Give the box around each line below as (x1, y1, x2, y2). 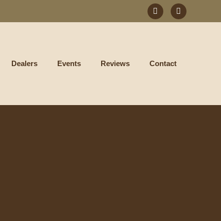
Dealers (11, 59, 37, 68)
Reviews (101, 59, 130, 68)
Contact (149, 59, 177, 68)
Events (57, 59, 81, 68)
